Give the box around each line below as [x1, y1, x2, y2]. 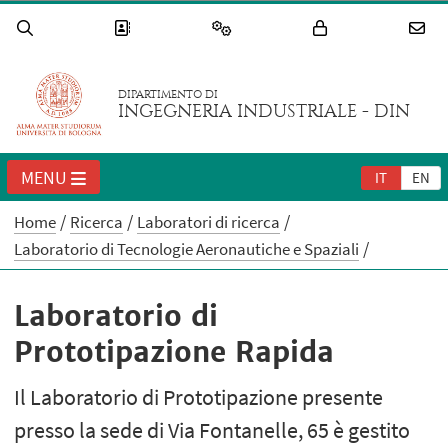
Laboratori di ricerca [137, 211, 281, 234]
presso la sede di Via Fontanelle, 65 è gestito [14, 416, 411, 445]
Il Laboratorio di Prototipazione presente [14, 383, 384, 412]
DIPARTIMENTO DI [118, 88, 219, 102]
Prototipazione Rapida [14, 334, 335, 371]
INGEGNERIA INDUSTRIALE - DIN [118, 101, 411, 123]
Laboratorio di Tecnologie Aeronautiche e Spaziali [14, 238, 360, 261]
